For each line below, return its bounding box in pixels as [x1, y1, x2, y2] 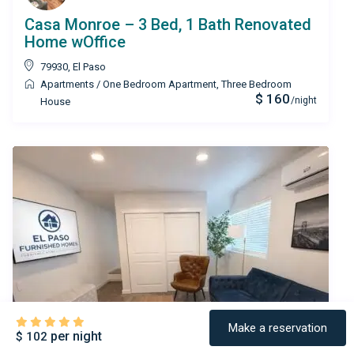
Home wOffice [24, 32, 126, 52]
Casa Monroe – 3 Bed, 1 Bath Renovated [24, 15, 311, 35]
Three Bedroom [221, 78, 292, 91]
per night [47, 329, 102, 344]
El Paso [73, 61, 106, 73]
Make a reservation [228, 321, 327, 335]
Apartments [40, 78, 94, 91]
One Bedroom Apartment [103, 78, 217, 91]
